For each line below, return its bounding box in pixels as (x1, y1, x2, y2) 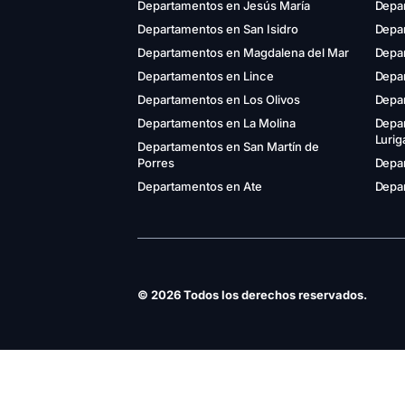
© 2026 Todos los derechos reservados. (137, 287, 367, 302)
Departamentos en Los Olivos (137, 92, 300, 108)
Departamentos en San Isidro (137, 22, 298, 37)
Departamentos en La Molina (137, 116, 296, 131)
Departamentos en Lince (137, 69, 274, 84)
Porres (137, 155, 174, 171)
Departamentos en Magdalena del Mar (137, 45, 349, 61)
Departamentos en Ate (137, 179, 262, 194)
